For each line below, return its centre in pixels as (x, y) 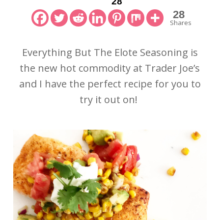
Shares (181, 23)
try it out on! (110, 99)
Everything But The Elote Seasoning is (110, 52)
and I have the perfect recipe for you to (110, 84)
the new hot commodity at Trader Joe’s (110, 68)
